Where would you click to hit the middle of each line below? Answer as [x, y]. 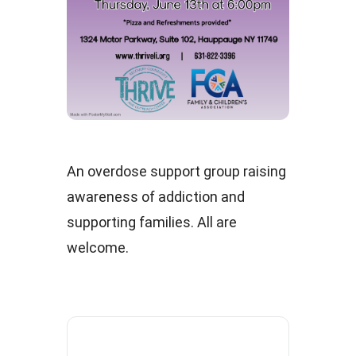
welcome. [98, 247]
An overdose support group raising [176, 171]
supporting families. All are [152, 222]
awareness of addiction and [156, 196]
